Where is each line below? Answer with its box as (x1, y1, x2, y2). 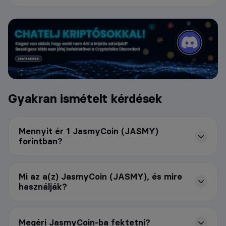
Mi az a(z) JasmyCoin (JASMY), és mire (19, 171, 182, 182)
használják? (19, 181, 67, 192)
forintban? (19, 136, 63, 147)
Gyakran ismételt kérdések (8, 91, 162, 106)
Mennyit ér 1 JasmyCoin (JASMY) (19, 126, 158, 137)
